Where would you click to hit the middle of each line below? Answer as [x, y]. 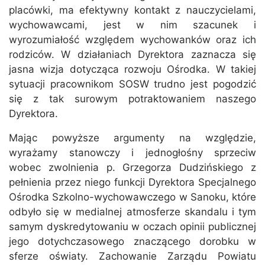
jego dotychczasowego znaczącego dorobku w [132, 242]
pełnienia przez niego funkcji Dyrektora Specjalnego [132, 182]
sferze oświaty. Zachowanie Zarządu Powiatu [132, 256]
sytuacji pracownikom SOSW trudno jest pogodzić [132, 84]
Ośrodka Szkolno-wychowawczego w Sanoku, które [132, 197]
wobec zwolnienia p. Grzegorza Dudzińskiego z [132, 168]
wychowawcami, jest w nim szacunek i [132, 25]
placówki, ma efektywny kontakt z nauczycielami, [132, 10]
